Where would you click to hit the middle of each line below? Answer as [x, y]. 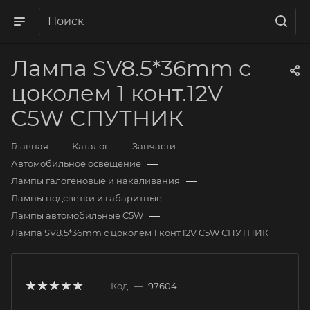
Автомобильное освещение [76, 163]
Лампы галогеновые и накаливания [95, 181]
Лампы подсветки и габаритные [86, 198]
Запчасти [154, 146]
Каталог [90, 146]
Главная [30, 146]
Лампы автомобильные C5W [77, 215]
